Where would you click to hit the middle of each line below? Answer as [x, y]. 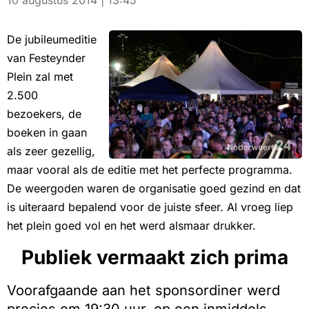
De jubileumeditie [52, 40]
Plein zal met [40, 77]
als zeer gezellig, [51, 151]
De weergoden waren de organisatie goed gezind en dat [154, 189]
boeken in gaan [47, 133]
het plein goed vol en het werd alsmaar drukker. [131, 226]
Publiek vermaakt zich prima [154, 258]
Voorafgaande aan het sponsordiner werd [143, 291]
